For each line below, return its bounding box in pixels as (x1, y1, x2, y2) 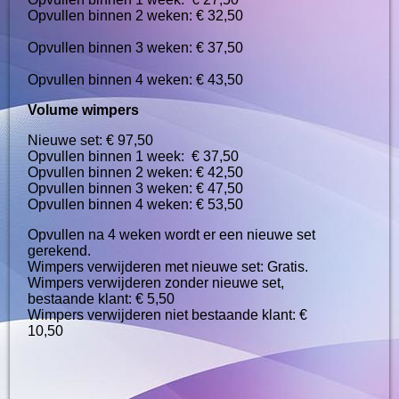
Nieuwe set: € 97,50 (28, 132, 154, 148)
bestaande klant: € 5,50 (28, 290, 175, 306)
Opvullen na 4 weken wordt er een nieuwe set (28, 226, 316, 242)
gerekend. (28, 242, 92, 258)
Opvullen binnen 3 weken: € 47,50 (28, 180, 244, 196)
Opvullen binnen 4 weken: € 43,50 (28, 71, 258, 87)
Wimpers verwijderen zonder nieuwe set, (28, 274, 285, 290)
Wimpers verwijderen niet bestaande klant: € (28, 306, 308, 322)
